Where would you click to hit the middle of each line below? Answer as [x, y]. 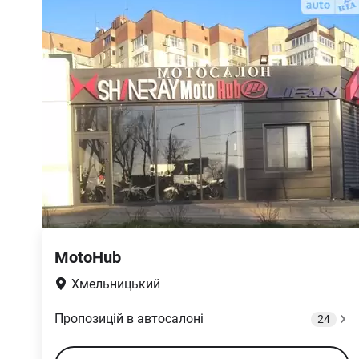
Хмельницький [116, 284]
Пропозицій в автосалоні [129, 319]
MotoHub [88, 257]
